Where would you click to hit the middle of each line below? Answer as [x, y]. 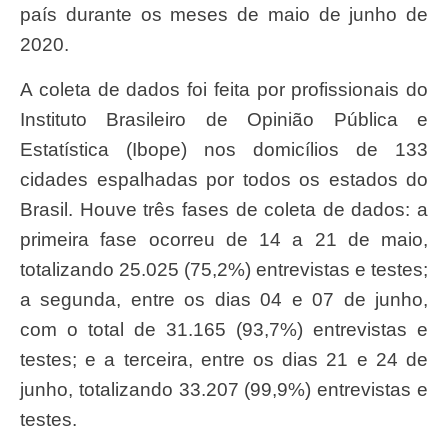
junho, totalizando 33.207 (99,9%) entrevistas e [224, 389]
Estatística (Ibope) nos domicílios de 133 [224, 149]
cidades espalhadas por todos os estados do [224, 179]
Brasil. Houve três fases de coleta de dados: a [224, 209]
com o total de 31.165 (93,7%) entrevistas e [224, 329]
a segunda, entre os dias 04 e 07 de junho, [224, 299]
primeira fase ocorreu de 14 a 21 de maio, [224, 239]
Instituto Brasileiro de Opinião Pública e [224, 119]
